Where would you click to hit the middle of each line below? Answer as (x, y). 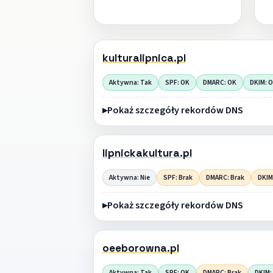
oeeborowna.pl (140, 248)
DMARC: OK (219, 82)
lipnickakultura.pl (147, 153)
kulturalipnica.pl (144, 58)
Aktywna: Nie (129, 177)
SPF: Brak (178, 177)
